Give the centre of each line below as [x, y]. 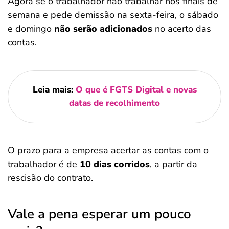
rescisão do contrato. [52, 178]
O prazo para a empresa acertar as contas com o [108, 150]
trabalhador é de [44, 164]
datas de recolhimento [114, 103]
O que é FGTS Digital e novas [136, 90]
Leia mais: [53, 90]
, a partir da [174, 164]
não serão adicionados [103, 29]
